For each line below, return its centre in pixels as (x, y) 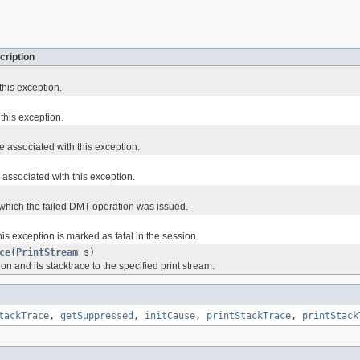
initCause (170, 316)
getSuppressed (97, 316)
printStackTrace (249, 316)
